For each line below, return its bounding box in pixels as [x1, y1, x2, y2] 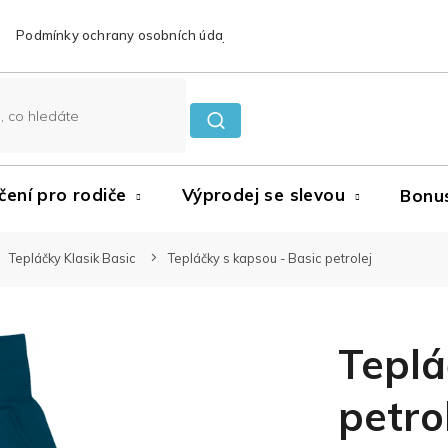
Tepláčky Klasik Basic [9, 250, 136, 266]
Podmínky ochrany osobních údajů [16, 26, 236, 43]
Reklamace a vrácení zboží [275, 26, 446, 43]
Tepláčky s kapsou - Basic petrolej [168, 250, 372, 266]
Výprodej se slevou [181, 184, 346, 205]
